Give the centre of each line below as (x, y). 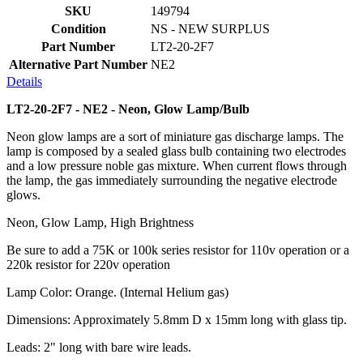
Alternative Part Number (78, 64)
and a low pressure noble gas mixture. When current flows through (177, 165)
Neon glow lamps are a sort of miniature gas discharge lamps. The (175, 136)
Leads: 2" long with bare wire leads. (99, 347)
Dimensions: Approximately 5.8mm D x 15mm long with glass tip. (177, 319)
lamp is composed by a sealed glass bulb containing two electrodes (176, 151)
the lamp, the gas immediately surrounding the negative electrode (172, 180)
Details (24, 81)
